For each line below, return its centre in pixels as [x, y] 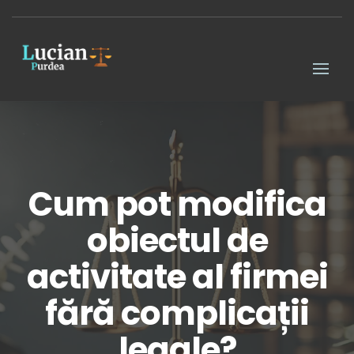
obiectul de [177, 240]
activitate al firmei [177, 277]
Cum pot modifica [177, 204]
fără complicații [177, 313]
